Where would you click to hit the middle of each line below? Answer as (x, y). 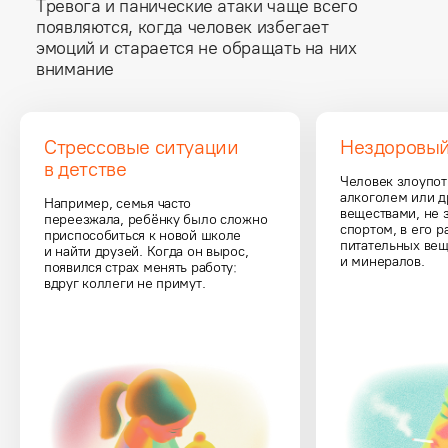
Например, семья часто (119, 203)
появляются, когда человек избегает (182, 26)
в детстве (85, 168)
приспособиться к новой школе (144, 235)
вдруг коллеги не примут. (125, 283)
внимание (75, 68)
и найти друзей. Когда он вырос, (148, 251)
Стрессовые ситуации (144, 146)
